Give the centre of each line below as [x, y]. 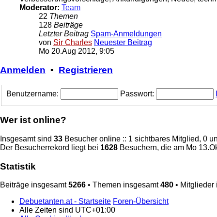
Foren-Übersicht [141, 201]
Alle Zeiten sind [47, 210]
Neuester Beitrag [123, 43]
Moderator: [39, 8]
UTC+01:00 [95, 210]
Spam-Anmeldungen [126, 34]
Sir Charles [73, 43]
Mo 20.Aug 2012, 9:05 [77, 51]
